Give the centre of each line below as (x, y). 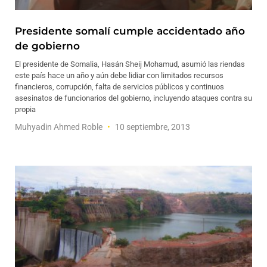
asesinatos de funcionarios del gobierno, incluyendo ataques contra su (133, 98)
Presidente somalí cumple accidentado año (130, 31)
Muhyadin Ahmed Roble (60, 127)
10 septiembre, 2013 (152, 127)
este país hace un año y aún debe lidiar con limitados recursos (119, 75)
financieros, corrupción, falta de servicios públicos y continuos (119, 87)
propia (25, 109)
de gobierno (47, 46)
